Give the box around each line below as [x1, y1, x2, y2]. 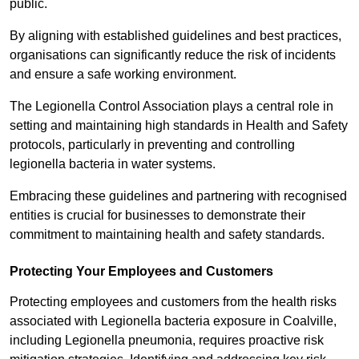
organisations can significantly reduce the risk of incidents [10, 48, 336, 63]
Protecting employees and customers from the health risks [10, 295, 337, 309]
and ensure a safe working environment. [10, 67, 240, 82]
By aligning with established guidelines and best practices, [10, 29, 341, 43]
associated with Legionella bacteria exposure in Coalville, [10, 314, 337, 329]
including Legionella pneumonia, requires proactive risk [10, 333, 324, 348]
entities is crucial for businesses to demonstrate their [10, 208, 305, 223]
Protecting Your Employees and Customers [10, 264, 273, 279]
